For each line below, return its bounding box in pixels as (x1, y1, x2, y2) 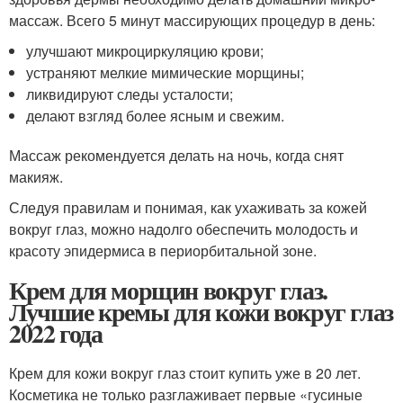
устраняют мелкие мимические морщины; (26, 62, 305, 84)
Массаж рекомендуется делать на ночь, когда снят (9, 145, 344, 166)
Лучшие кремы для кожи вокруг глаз (9, 293, 393, 331)
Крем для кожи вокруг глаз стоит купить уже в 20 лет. (9, 363, 361, 384)
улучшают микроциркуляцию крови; (26, 40, 264, 62)
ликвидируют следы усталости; (26, 84, 234, 105)
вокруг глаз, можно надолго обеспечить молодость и (9, 219, 358, 240)
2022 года (9, 315, 103, 353)
